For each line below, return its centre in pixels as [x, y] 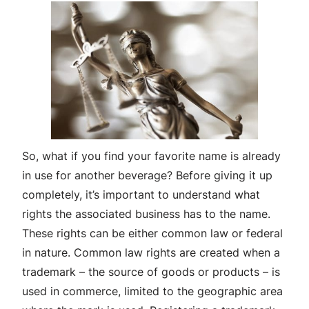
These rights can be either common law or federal [152, 233]
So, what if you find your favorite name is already [151, 156]
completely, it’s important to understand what [141, 194]
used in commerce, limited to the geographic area [152, 291]
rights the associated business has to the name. [146, 213]
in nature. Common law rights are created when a [151, 252]
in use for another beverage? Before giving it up [147, 175]
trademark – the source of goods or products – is [151, 271]
